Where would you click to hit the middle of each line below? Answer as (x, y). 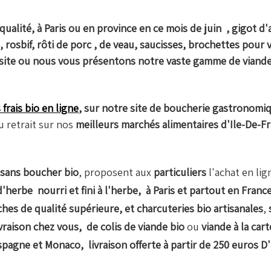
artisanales (238, 209)
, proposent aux (116, 172)
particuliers (180, 172)
